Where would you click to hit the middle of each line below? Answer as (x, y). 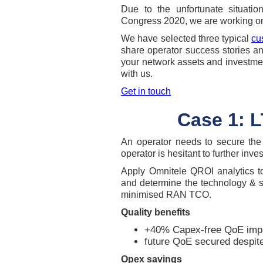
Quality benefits (156, 212)
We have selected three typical (186, 38)
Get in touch (146, 91)
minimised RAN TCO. (166, 195)
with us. (137, 74)
